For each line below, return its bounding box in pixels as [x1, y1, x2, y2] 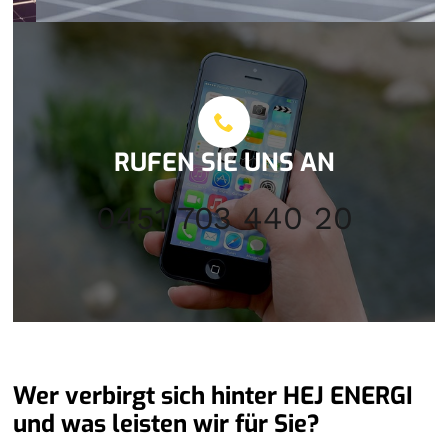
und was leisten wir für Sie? [13, 407, 321, 440]
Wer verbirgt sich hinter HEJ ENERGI [13, 379, 414, 412]
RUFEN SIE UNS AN [113, 145, 335, 179]
